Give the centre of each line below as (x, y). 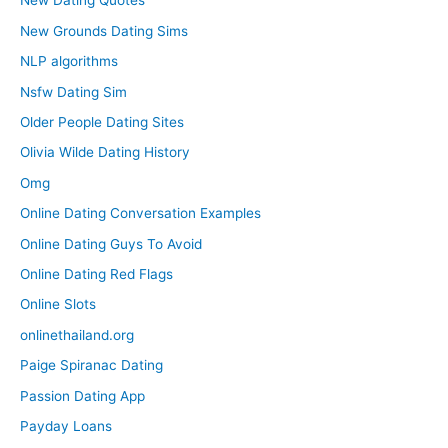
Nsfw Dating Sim (73, 91)
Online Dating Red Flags (96, 274)
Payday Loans (66, 426)
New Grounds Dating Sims (104, 30)
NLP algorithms (69, 61)
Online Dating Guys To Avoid (111, 243)
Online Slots (58, 304)
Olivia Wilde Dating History (105, 152)
